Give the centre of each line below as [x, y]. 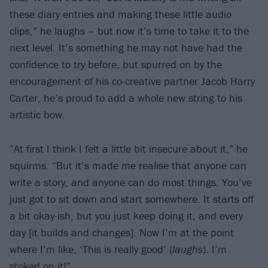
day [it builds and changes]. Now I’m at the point [122, 232]
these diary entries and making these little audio [121, 14]
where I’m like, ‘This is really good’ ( [91, 249]
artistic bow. [37, 115]
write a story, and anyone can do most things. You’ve [131, 182]
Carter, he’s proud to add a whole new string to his [126, 98]
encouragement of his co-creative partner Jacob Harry [132, 81]
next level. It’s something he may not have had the [126, 48]
